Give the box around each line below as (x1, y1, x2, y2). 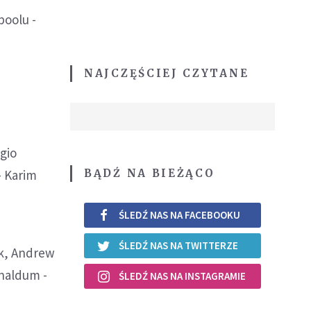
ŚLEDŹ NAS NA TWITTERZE (119, 239, 238, 253)
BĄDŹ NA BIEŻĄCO (84, 166, 215, 180)
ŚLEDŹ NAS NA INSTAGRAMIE (119, 269, 246, 283)
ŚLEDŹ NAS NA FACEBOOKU (119, 208, 240, 222)
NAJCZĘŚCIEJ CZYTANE (84, 66, 249, 80)
